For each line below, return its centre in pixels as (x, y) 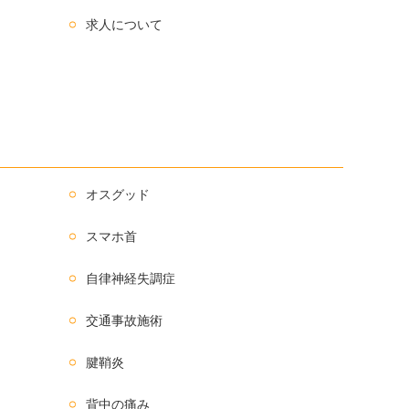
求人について (124, 24)
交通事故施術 (124, 320)
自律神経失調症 (130, 278)
